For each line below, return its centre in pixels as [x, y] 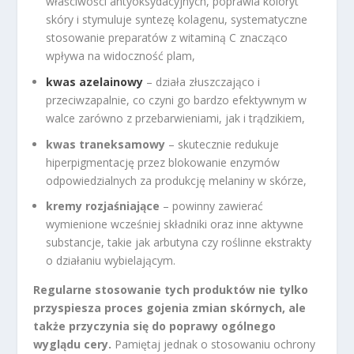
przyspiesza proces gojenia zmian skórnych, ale [170, 308]
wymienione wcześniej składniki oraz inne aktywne [175, 224]
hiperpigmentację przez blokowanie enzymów [163, 162]
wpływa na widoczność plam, [121, 56]
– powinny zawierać [212, 206]
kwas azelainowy [95, 81]
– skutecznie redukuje [222, 144]
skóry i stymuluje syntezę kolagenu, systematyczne [177, 20]
